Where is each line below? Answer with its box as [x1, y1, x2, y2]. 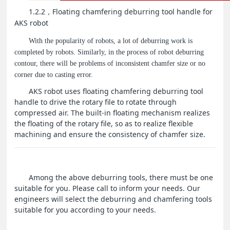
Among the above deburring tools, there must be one [29, 172, 214, 182]
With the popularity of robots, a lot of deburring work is [29, 36, 193, 45]
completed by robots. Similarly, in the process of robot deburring [14, 48, 204, 56]
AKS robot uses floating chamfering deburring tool [29, 86, 204, 96]
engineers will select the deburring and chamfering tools [14, 194, 213, 204]
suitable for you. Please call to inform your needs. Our [14, 183, 201, 193]
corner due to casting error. [14, 70, 93, 79]
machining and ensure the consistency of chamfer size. [14, 129, 206, 139]
